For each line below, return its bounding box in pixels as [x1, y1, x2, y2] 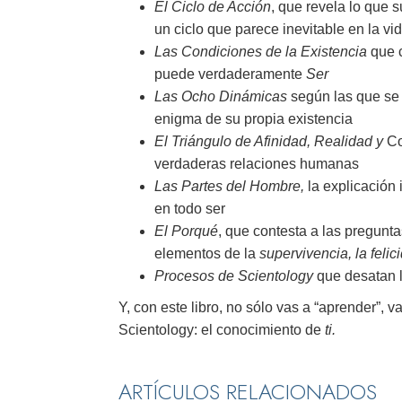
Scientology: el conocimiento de [118, 322, 325, 338]
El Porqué [154, 223, 218, 240]
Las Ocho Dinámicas [154, 89, 287, 105]
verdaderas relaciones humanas [154, 156, 359, 172]
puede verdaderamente [154, 66, 306, 83]
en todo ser [154, 201, 225, 217]
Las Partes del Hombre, [154, 179, 304, 195]
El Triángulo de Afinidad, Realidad [154, 134, 372, 150]
